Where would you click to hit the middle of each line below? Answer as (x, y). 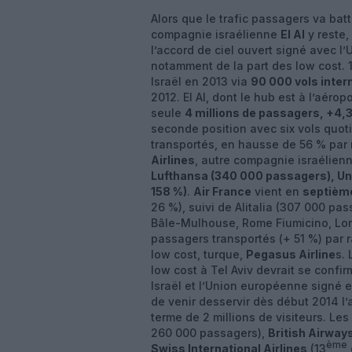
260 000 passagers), (209, 333)
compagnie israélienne (216, 34)
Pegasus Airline (291, 254)
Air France (222, 191)
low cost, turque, (198, 254)
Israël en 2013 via (201, 81)
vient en (277, 191)
